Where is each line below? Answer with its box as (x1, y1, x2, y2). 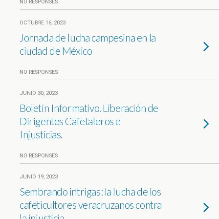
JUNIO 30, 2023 (20, 90, 58, 96)
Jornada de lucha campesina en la (20, 31, 156, 44)
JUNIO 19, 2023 (20, 174, 58, 180)
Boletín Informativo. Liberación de (20, 102, 158, 114)
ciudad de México (20, 44, 92, 57)
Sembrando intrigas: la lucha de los (20, 185, 161, 197)
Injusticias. (20, 128, 63, 140)
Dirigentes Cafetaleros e (20, 115, 121, 127)
